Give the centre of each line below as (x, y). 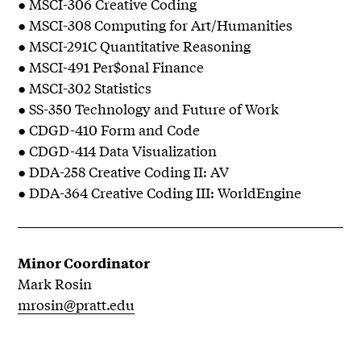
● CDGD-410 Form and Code (109, 130)
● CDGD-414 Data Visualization (118, 151)
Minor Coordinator (84, 263)
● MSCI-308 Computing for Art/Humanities (156, 25)
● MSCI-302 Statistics (85, 88)
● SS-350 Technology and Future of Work (149, 109)
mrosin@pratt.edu (77, 305)
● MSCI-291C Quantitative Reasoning (135, 46)
